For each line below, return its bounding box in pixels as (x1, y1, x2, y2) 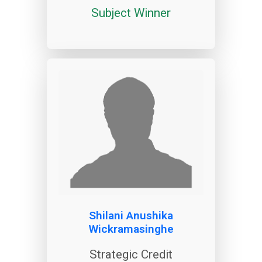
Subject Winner (91, 5, 171, 20)
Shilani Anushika (89, 208, 173, 222)
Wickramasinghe (88, 222, 174, 236)
